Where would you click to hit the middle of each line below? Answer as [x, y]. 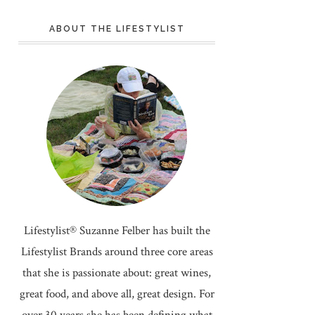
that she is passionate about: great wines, [117, 273]
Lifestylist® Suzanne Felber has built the [117, 231]
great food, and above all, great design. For [117, 294]
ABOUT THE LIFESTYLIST [117, 29]
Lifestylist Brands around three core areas [117, 252]
